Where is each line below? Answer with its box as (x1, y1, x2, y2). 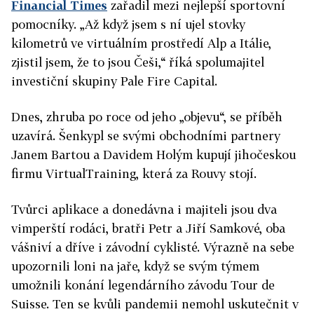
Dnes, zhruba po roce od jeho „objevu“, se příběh (11, 109, 282, 124)
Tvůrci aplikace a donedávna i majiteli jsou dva (11, 202, 277, 217)
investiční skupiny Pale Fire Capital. (11, 74, 217, 88)
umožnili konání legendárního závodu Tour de (11, 278, 275, 292)
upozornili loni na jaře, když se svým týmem (11, 259, 259, 273)
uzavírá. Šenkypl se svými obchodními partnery (11, 128, 280, 143)
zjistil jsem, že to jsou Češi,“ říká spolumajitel (11, 55, 264, 69)
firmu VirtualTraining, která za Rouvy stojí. (11, 166, 257, 181)
